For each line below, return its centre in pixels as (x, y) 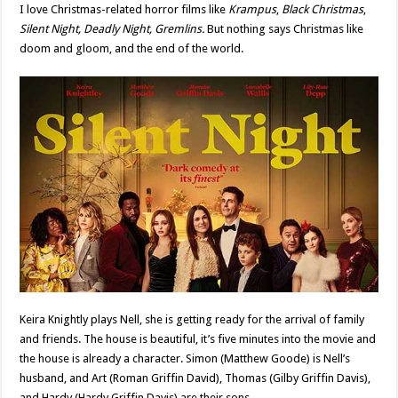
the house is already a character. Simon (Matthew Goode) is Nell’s (185, 358)
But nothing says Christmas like (286, 28)
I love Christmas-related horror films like (123, 9)
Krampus (251, 9)
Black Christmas (323, 9)
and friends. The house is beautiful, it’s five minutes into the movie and (198, 338)
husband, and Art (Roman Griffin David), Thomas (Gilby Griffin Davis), (195, 378)
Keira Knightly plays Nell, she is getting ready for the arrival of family (192, 319)
